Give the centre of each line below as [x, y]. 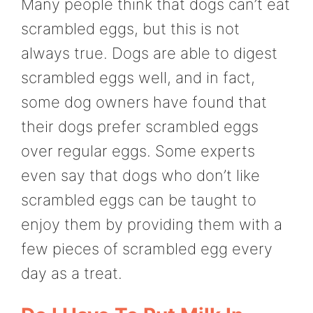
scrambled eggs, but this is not [130, 28]
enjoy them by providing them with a [152, 224]
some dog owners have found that [144, 102]
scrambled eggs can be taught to [139, 199]
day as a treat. [72, 273]
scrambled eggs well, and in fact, [138, 77]
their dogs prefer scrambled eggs [140, 126]
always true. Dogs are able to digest [149, 53]
